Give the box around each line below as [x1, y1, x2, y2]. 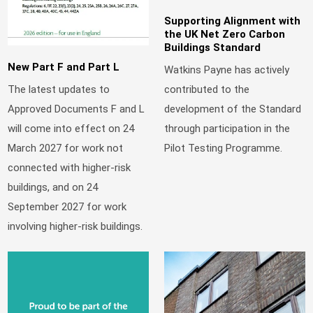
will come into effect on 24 [8, 122, 135, 135]
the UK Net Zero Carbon [164, 28, 286, 41]
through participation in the [164, 122, 291, 135]
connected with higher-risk [8, 161, 131, 174]
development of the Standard [164, 102, 302, 115]
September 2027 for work [8, 200, 127, 213]
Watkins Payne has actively [164, 63, 290, 76]
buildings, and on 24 [8, 180, 99, 194]
